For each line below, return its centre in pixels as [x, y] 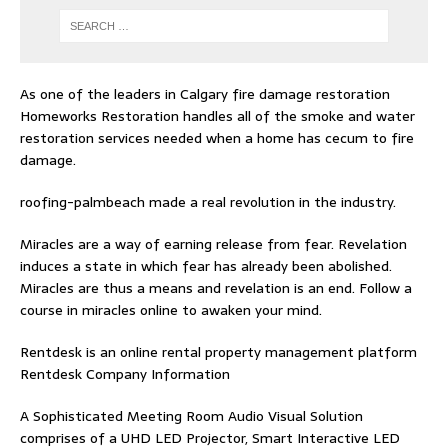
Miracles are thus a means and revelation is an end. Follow [212, 288]
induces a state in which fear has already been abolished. [206, 266]
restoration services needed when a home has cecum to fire [217, 138]
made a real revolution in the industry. [270, 202]
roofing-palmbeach [82, 202]
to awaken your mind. [250, 310]
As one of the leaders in [100, 94]
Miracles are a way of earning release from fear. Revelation [213, 244]
